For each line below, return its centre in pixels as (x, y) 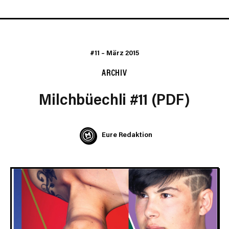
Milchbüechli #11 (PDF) (114, 99)
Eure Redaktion (127, 135)
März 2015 (123, 52)
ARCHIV (114, 72)
